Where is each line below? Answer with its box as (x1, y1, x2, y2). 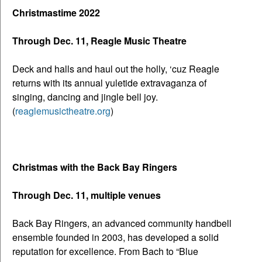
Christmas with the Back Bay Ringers (12, 160, 177, 174)
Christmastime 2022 (12, 5, 100, 19)
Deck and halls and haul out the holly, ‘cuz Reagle (12, 61, 219, 75)
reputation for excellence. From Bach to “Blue (12, 244, 198, 258)
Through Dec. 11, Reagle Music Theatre (12, 33, 187, 47)
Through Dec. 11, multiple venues (12, 188, 161, 202)
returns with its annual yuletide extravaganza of (12, 75, 206, 89)
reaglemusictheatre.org (15, 104, 111, 118)
